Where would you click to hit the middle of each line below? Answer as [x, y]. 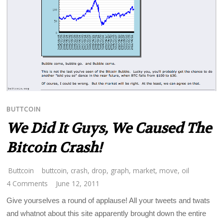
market [144, 170]
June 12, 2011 [78, 183]
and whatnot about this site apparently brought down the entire [107, 214]
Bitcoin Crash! [55, 148]
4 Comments [27, 183]
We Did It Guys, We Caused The [109, 129]
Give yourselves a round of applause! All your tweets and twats [109, 201]
